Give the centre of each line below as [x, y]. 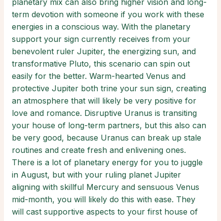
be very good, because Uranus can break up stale [107, 137]
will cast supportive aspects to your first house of [105, 211]
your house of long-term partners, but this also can [109, 125]
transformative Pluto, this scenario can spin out [101, 63]
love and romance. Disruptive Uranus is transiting [104, 113]
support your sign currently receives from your [101, 39]
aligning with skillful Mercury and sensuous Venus [106, 187]
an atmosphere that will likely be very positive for [104, 100]
